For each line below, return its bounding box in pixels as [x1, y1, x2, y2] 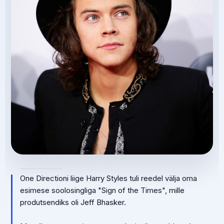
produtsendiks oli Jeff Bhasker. [20, 197, 126, 207]
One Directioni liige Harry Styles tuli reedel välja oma [20, 173, 197, 183]
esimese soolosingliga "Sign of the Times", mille [20, 185, 184, 195]
